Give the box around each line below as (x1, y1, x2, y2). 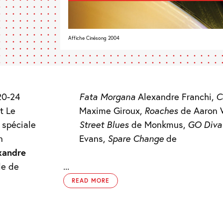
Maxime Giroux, (79, 105, 145, 117)
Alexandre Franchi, (135, 91, 217, 103)
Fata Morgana (79, 91, 136, 103)
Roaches (144, 105, 179, 117)
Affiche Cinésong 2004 (68, 34, 119, 42)
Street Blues (79, 118, 129, 131)
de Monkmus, (129, 118, 188, 131)
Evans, (79, 132, 108, 145)
